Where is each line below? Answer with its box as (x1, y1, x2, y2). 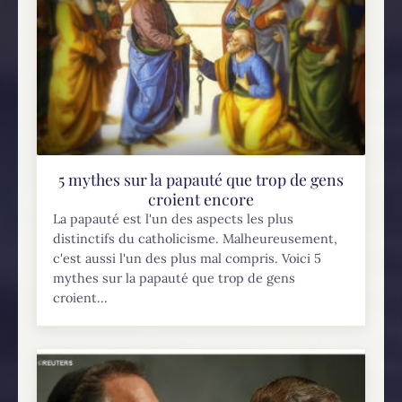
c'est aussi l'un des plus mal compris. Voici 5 (53, 250, 322, 267)
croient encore (148, 188, 254, 210)
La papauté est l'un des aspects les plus (53, 211, 294, 228)
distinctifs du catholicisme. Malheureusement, (53, 231, 338, 248)
